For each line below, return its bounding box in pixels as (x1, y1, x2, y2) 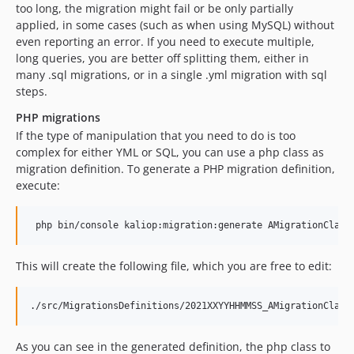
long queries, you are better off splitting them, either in (16, 50, 309, 66)
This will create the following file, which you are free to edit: (16, 258, 332, 273)
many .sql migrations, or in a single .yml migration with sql (16, 66, 327, 82)
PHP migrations (16, 109, 100, 125)
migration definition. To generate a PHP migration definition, (16, 160, 335, 176)
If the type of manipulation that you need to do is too (16, 127, 296, 143)
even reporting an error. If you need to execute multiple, (16, 33, 314, 49)
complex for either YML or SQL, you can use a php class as (16, 144, 324, 160)
